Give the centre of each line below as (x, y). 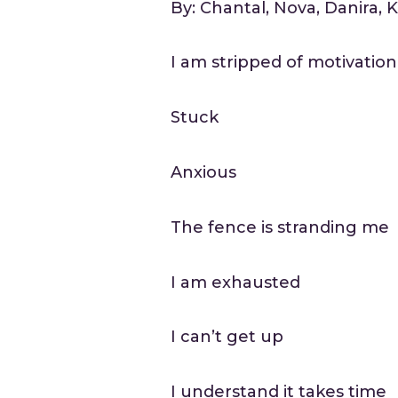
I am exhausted (236, 282)
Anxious (204, 173)
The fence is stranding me (280, 227)
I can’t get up (227, 337)
